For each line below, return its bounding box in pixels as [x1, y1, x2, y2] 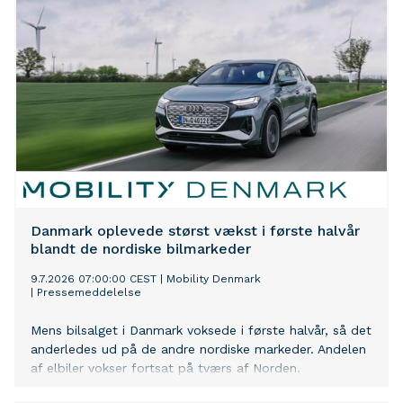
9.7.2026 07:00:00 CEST [31, 273, 157, 286]
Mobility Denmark [166, 273, 261, 286]
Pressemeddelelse [37, 286, 141, 300]
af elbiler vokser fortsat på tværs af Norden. [31, 361, 300, 376]
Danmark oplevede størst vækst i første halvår [31, 222, 360, 240]
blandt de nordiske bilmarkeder [31, 240, 251, 258]
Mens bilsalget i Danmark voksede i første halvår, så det [31, 323, 372, 338]
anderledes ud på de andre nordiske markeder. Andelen [31, 342, 366, 357]
